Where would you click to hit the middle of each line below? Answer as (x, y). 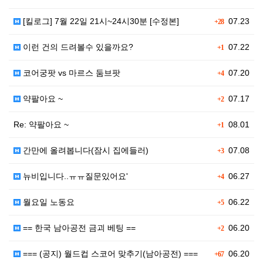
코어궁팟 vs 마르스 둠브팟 (70, 73)
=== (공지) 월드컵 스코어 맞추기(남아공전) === (109, 254)
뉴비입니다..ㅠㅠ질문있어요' (74, 176)
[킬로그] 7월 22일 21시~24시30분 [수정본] (100, 21)
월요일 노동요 (48, 202)
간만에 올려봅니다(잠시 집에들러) (85, 150)
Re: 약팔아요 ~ (41, 124)
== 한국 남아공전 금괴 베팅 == (78, 228)
